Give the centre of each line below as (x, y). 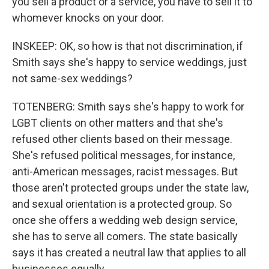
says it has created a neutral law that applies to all (129, 252)
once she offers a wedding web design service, (125, 220)
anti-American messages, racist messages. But (125, 171)
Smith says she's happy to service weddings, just (129, 62)
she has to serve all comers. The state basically (125, 236)
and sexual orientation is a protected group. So (122, 204)
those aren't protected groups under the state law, (130, 188)
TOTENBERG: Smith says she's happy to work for (128, 107)
